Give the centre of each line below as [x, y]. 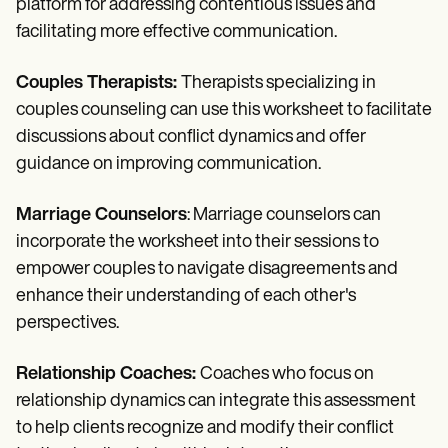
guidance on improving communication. [168, 164]
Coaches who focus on [287, 374]
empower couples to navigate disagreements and [207, 269]
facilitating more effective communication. [176, 32]
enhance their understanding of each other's [186, 296]
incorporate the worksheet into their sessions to [197, 242]
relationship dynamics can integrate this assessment [216, 401]
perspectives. [67, 323]
